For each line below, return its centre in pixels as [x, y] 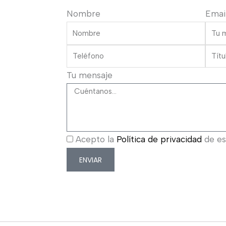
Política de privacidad [159, 139]
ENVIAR [91, 160]
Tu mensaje [90, 75]
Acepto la [96, 139]
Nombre [83, 14]
